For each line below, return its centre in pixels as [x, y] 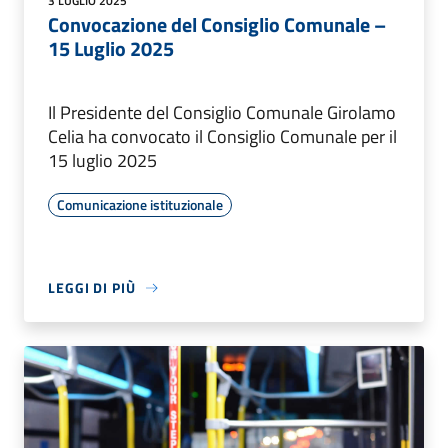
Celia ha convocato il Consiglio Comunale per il [222, 136]
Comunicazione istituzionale [140, 204]
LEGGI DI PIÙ [92, 287]
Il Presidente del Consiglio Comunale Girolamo [222, 112]
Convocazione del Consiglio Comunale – [217, 24]
